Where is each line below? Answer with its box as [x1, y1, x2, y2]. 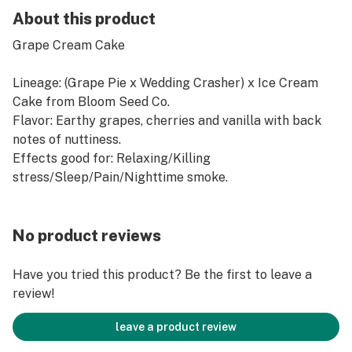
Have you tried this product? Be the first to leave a [13, 267, 312, 282]
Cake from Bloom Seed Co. [13, 94, 170, 109]
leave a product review [115, 321, 236, 333]
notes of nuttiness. [13, 132, 121, 147]
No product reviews [13, 226, 161, 245]
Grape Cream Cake [13, 38, 125, 53]
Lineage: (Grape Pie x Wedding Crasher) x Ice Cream [13, 75, 318, 90]
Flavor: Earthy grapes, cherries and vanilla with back [13, 113, 321, 128]
